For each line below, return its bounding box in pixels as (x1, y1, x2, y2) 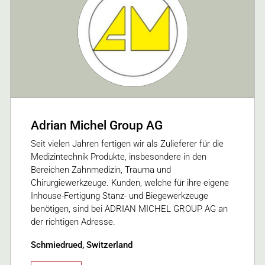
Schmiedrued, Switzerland (31, 240, 132, 251)
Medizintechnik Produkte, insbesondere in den (31, 151, 206, 163)
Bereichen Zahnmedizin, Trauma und (31, 164, 171, 176)
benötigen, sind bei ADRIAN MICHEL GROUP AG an (31, 203, 228, 215)
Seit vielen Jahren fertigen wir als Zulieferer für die (31, 138, 224, 150)
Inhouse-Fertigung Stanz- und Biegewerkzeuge (31, 190, 208, 202)
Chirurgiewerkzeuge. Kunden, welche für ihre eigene (31, 177, 229, 189)
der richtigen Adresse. (31, 216, 115, 228)
